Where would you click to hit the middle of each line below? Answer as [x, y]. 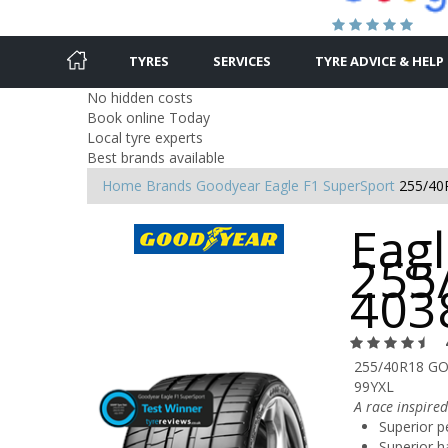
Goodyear [228, 185]
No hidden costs [140, 97]
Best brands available [156, 157]
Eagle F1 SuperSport [329, 185]
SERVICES [242, 60]
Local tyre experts [145, 137]
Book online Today [148, 117]
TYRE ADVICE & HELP [379, 60]
